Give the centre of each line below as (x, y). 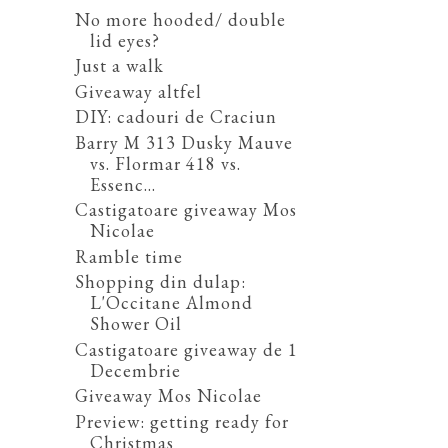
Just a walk (119, 66)
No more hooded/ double (180, 19)
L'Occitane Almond (171, 303)
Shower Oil (135, 324)
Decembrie (135, 370)
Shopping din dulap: (160, 282)
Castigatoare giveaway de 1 (186, 349)
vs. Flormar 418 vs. (165, 163)
